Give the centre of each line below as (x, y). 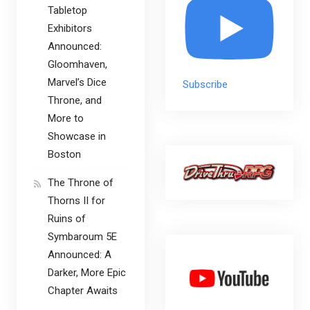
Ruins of (66, 219)
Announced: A (79, 255)
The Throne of (80, 183)
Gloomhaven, (77, 65)
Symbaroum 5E (82, 237)
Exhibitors (70, 29)
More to (65, 119)
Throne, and (74, 101)
